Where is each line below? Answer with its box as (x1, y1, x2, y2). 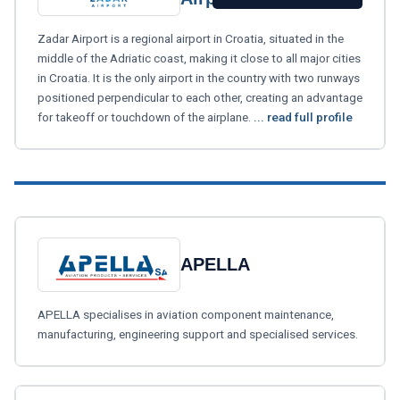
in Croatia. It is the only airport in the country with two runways (37, 70, 360, 85)
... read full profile (254, 109, 353, 124)
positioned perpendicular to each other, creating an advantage (37, 89, 362, 104)
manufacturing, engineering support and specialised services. (37, 327, 358, 342)
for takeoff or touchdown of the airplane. (37, 109, 254, 124)
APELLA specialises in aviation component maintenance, (37, 307, 334, 322)
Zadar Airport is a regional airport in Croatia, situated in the (37, 30, 344, 46)
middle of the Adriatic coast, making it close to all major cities (37, 50, 361, 65)
